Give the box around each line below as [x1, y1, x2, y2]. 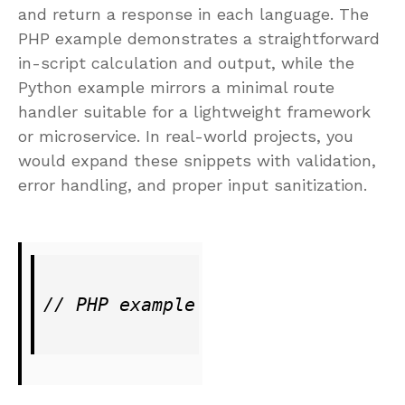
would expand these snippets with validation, [18, 150, 376, 170]
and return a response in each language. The [18, 4, 369, 24]
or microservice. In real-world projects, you [18, 126, 353, 146]
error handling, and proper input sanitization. [18, 174, 367, 194]
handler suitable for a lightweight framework [18, 101, 371, 121]
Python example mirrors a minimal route [18, 77, 334, 97]
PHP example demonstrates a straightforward [18, 28, 380, 48]
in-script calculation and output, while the [18, 52, 354, 72]
